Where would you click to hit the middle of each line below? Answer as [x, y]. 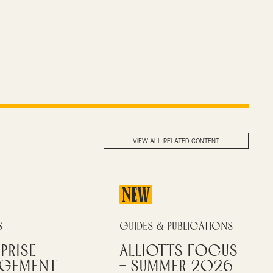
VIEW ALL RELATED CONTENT [176, 141]
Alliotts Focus [179, 251]
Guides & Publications [176, 227]
